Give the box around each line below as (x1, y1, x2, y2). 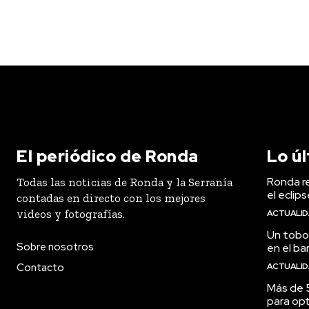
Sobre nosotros (17, 240, 94, 254)
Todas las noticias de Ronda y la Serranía (17, 175, 232, 189)
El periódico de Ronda (17, 146, 199, 167)
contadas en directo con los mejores (17, 191, 206, 205)
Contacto (17, 261, 64, 275)
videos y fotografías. (17, 207, 125, 221)
